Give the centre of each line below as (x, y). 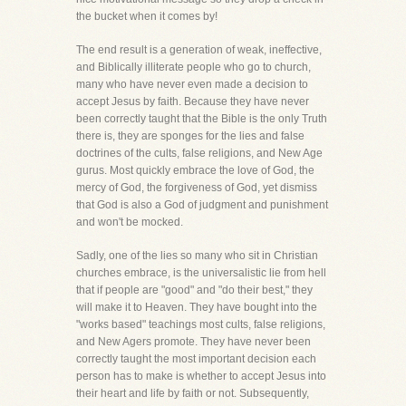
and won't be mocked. (130, 222)
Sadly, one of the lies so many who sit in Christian (197, 256)
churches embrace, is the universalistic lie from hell (201, 273)
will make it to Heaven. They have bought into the (197, 307)
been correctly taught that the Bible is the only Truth (202, 119)
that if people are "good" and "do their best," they (194, 290)
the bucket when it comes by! (147, 16)
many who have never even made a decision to (192, 84)
